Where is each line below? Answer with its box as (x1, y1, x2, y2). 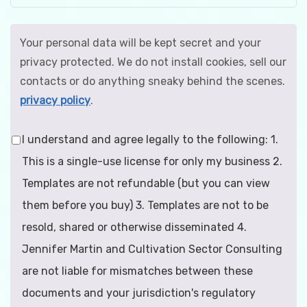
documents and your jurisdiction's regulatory (22, 286, 256, 299)
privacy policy (20, 93, 90, 107)
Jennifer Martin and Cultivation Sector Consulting (22, 242, 282, 256)
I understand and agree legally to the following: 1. (22, 132, 278, 146)
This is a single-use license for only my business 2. (22, 154, 282, 168)
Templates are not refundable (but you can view (22, 176, 270, 190)
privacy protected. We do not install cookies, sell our (20, 55, 286, 69)
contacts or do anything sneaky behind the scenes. (20, 74, 285, 88)
